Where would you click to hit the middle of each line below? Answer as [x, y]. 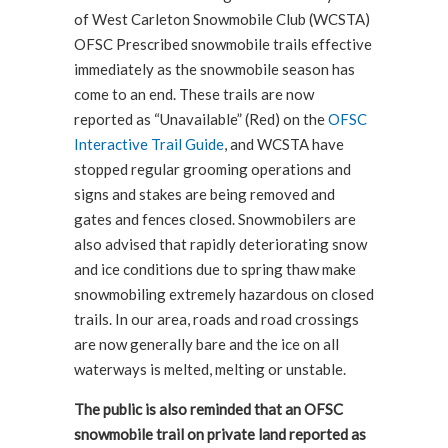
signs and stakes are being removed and [204, 194]
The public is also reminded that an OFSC [208, 409]
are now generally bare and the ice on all [206, 344]
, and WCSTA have [284, 144]
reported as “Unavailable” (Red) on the [201, 119]
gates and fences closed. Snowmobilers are [215, 219]
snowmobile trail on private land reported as [220, 434]
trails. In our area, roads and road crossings [216, 319]
